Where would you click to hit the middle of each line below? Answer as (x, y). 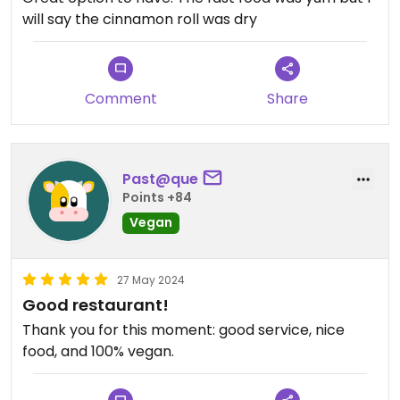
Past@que (160, 179)
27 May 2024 (151, 280)
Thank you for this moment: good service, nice (183, 330)
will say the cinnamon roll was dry (140, 20)
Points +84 (157, 197)
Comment (121, 99)
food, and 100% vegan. (98, 352)
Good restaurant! (96, 305)
